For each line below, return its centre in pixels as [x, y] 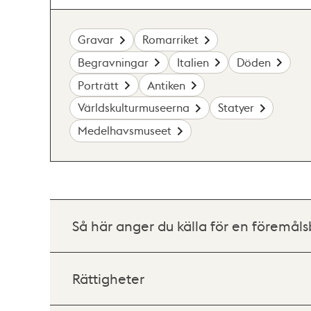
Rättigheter [108, 278]
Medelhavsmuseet [125, 131]
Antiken [166, 85]
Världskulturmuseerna [134, 108]
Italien [193, 62]
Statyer [236, 108]
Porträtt [99, 85]
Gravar [96, 40]
